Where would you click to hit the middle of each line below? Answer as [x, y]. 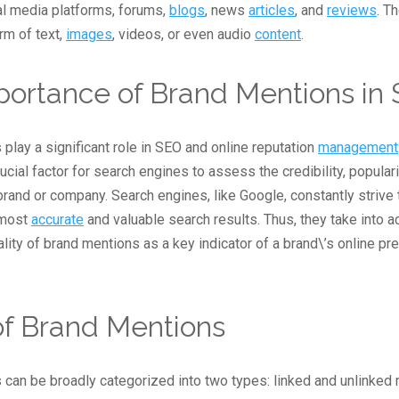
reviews [352, 10]
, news [227, 10]
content [278, 34]
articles [272, 10]
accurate [57, 220]
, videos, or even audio [183, 34]
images [89, 34]
